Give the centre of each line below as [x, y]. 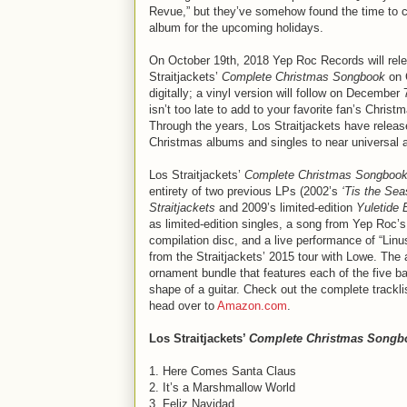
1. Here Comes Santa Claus [223, 371]
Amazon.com [252, 306]
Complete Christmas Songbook [303, 77]
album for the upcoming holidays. [236, 28]
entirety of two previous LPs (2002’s [245, 191]
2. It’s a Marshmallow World [222, 387]
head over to [183, 306]
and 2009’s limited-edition [286, 208]
